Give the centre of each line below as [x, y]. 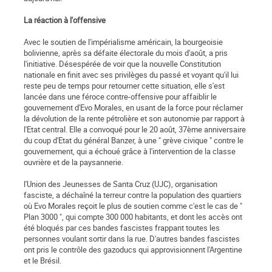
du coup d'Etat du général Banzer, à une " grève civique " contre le [134, 141]
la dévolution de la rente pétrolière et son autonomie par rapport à [134, 119]
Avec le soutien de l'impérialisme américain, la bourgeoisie [123, 42]
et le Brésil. [42, 261]
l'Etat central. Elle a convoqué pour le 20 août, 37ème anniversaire [135, 130]
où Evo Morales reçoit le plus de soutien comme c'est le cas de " [133, 206]
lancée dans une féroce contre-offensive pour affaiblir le [120, 97]
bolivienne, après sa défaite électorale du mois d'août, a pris [126, 53]
